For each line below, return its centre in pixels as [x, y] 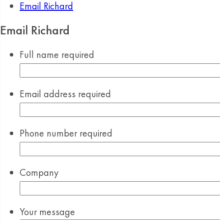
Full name [41, 55]
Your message [47, 212]
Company [39, 172]
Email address [49, 94]
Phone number [50, 133]
